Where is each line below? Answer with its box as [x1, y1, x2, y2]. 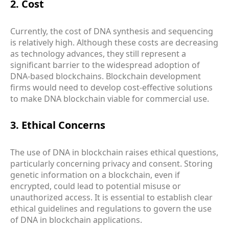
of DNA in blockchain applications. [10, 214, 142, 225]
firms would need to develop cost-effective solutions [10, 81, 213, 93]
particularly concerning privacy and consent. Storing [10, 157, 213, 169]
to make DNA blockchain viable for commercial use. [10, 93, 209, 104]
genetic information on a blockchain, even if [10, 169, 180, 180]
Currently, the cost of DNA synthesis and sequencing [10, 25, 213, 37]
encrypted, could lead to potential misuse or [10, 180, 181, 192]
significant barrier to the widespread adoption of [10, 59, 200, 71]
